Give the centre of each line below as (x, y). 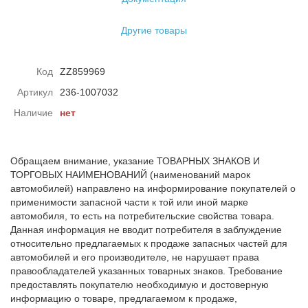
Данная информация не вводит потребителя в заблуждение (146, 230)
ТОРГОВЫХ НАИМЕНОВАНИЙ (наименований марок (130, 175)
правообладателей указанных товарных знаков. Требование (146, 271)
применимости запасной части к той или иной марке (129, 202)
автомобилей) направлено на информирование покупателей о (153, 188)
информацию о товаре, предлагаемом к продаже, (124, 298)
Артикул (35, 92)
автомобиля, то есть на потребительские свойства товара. (142, 216)
